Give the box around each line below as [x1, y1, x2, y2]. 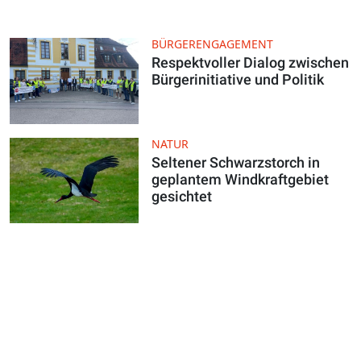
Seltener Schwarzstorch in [151, 153, 320, 171]
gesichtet [151, 187, 212, 205]
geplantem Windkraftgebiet [151, 170, 329, 188]
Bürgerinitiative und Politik [151, 71, 324, 89]
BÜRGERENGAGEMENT [151, 36, 273, 52]
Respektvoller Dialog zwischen [151, 54, 349, 72]
